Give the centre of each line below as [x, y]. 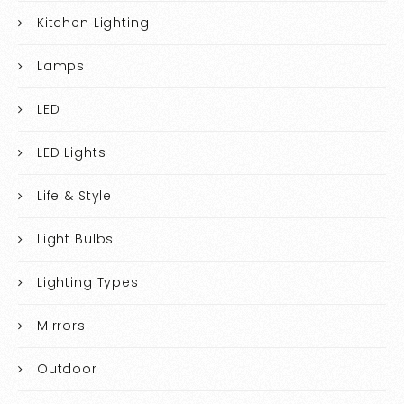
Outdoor [67, 369]
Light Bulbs [75, 239]
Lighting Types [87, 283]
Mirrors [61, 326]
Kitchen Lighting [93, 23]
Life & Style [74, 196]
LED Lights [71, 153]
